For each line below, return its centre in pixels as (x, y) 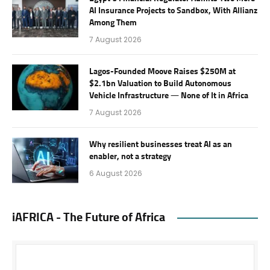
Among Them (113, 23)
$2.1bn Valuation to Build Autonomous (160, 84)
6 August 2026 (116, 174)
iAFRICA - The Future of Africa (89, 218)
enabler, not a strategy (130, 157)
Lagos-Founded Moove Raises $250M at (162, 72)
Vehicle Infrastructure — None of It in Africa (169, 96)
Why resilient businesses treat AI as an (161, 145)
